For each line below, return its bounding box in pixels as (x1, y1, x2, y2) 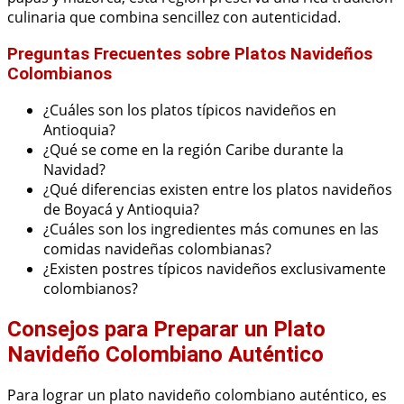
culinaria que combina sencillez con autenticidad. (7, 6, 341, 27)
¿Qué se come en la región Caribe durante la (43, 140, 344, 161)
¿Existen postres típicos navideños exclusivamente (43, 259, 386, 280)
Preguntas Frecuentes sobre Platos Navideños (7, 43, 372, 64)
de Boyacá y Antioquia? (43, 199, 199, 220)
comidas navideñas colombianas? (43, 239, 271, 260)
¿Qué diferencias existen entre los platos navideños (43, 179, 392, 200)
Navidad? (43, 160, 106, 180)
